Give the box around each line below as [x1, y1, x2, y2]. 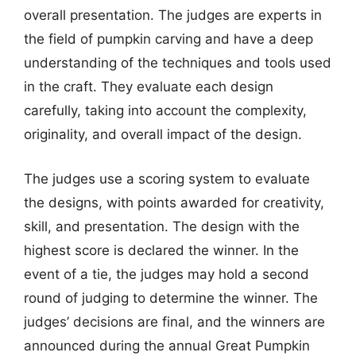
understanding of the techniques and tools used [24, 55, 331, 71]
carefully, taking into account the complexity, [24, 103, 307, 118]
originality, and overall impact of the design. [24, 126, 302, 142]
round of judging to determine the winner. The [24, 289, 318, 306]
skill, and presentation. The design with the [24, 218, 300, 234]
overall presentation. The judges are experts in [24, 7, 322, 23]
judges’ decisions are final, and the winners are [24, 313, 325, 330]
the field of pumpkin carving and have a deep [24, 31, 313, 47]
